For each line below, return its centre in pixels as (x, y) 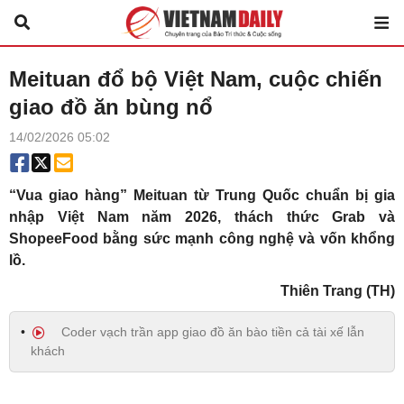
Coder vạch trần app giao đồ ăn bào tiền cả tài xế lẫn (211, 332)
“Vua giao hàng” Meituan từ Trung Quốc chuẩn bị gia (202, 195)
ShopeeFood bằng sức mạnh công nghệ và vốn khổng (202, 239)
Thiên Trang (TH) (338, 291)
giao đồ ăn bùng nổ (111, 107)
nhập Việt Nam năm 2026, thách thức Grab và (202, 217)
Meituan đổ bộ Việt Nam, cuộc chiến (196, 79)
